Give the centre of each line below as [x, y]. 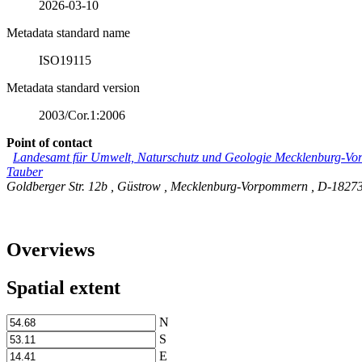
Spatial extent [63, 287]
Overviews [51, 249]
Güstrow [141, 186]
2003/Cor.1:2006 [82, 115]
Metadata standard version [73, 87]
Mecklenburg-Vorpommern [241, 186]
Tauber [25, 171]
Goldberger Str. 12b [59, 186]
